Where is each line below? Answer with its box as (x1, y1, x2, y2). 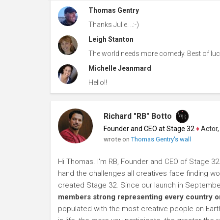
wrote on (103, 135, 131, 143)
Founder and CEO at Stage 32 (103, 125, 194, 133)
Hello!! (88, 79, 107, 87)
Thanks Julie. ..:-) (88, 21, 139, 29)
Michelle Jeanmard (88, 64, 151, 73)
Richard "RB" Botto (103, 111, 172, 121)
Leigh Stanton (88, 35, 134, 44)
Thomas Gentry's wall (131, 136, 191, 143)
